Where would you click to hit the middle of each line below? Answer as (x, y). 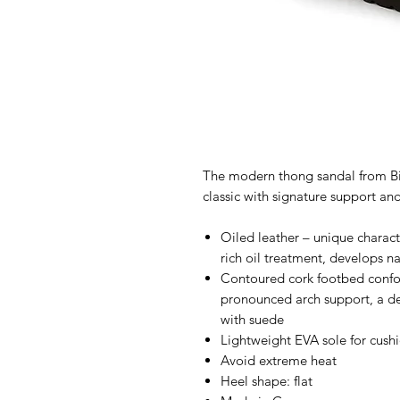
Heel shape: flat (267, 381)
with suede (252, 319)
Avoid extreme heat (279, 360)
